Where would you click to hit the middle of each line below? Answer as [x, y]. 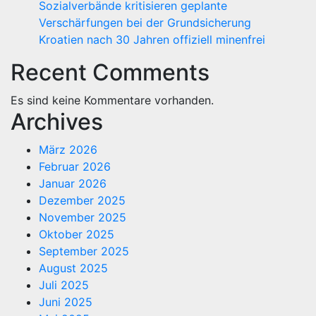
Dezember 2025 [82, 200]
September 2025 [84, 251]
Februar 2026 [75, 166]
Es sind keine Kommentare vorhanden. [112, 100]
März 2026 [68, 150]
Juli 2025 [64, 285]
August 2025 [73, 268]
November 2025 [83, 217]
